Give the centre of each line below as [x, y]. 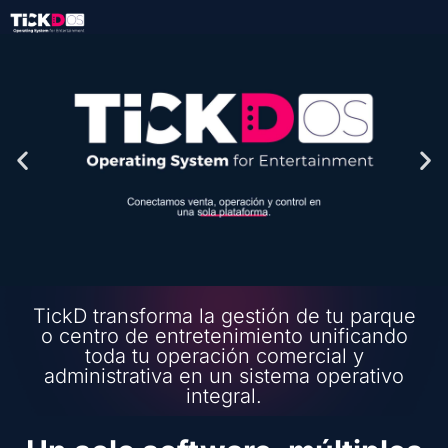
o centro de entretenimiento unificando [224, 336]
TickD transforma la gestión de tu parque [224, 316]
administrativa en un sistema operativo [224, 376]
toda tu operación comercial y [224, 356]
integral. [224, 396]
